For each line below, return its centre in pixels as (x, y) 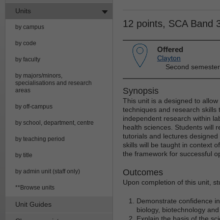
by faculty (28, 59)
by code (26, 43)
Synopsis (141, 91)
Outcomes (143, 172)
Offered (170, 49)
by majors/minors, (39, 75)
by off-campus (34, 106)
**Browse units (35, 187)
